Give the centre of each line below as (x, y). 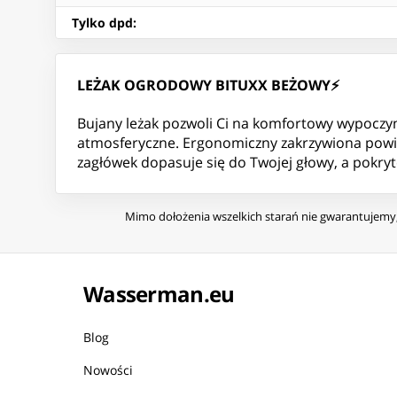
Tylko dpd (102, 23)
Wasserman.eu (159, 294)
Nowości (108, 370)
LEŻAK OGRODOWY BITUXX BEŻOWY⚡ (208, 86)
